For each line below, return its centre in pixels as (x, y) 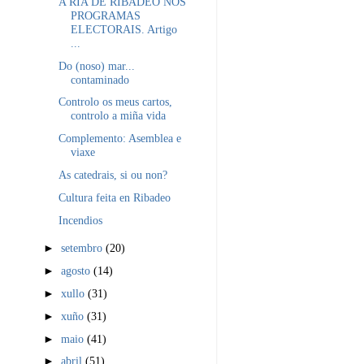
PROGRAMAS (105, 15)
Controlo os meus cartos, (115, 102)
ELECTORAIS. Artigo (123, 29)
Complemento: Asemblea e (119, 139)
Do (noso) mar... (96, 65)
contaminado (100, 79)
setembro (84, 248)
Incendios (80, 220)
